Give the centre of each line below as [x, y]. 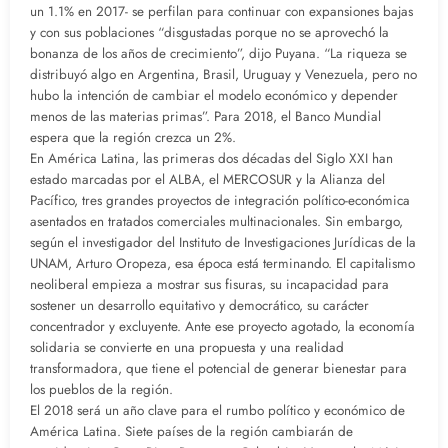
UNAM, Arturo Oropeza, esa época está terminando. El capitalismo [222, 264]
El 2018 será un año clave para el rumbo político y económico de [217, 411]
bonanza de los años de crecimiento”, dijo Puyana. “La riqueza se [218, 54]
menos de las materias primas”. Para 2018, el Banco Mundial [205, 117]
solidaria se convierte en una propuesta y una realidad [187, 348]
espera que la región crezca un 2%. [133, 138]
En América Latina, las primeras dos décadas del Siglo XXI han [211, 159]
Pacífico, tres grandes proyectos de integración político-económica [220, 201]
